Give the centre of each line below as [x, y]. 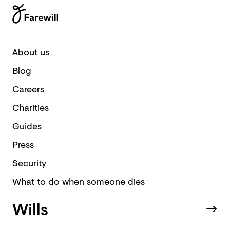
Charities [31, 107]
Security [29, 163]
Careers [28, 89]
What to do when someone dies [79, 181]
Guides [27, 126]
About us [31, 52]
